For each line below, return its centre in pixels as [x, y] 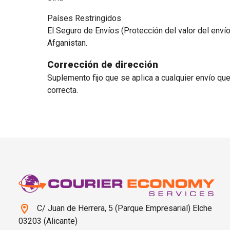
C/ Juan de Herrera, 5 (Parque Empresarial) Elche [123, 208]
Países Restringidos [84, 18]
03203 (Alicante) [48, 221]
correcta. [62, 90]
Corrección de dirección [102, 65]
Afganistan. [67, 43]
